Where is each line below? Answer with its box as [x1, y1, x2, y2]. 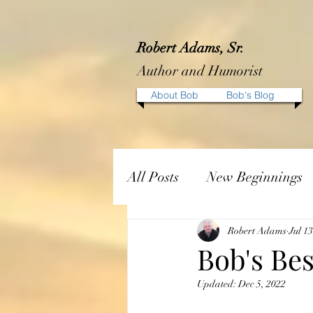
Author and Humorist [137, 62, 263, 80]
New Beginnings [207, 168, 303, 186]
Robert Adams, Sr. [137, 39, 245, 57]
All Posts [127, 168, 179, 186]
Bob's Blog [226, 89, 275, 101]
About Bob [151, 89, 198, 101]
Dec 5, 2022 [238, 278, 286, 290]
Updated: [197, 278, 238, 290]
